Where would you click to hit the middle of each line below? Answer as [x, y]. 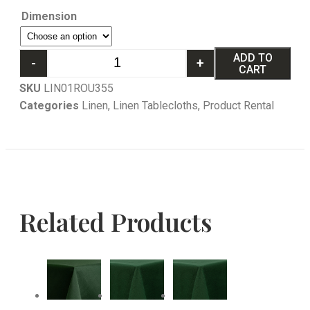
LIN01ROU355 [79, 88]
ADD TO [253, 57]
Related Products [116, 222]
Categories [49, 106]
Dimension [49, 16]
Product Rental [238, 106]
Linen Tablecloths [155, 106]
